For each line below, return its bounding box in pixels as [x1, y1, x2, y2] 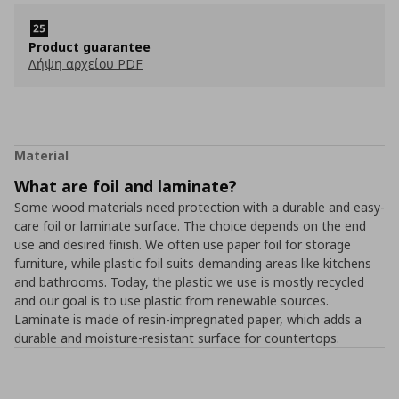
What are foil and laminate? [14, 175, 237, 197]
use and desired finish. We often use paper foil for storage [14, 236, 351, 253]
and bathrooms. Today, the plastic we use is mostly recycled [14, 273, 364, 290]
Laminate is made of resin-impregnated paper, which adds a [14, 311, 362, 328]
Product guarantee [28, 38, 151, 55]
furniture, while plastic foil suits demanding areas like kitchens [14, 255, 371, 272]
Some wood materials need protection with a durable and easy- [14, 199, 385, 216]
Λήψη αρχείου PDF [28, 55, 142, 72]
